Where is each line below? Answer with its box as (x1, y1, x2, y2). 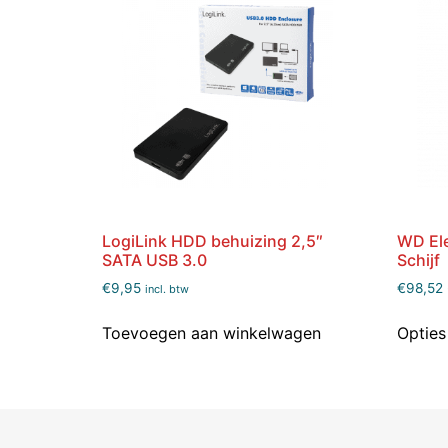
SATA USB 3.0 (102, 250, 207, 271)
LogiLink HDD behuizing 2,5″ (102, 231, 323, 252)
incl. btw (145, 282, 189, 297)
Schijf (396, 250, 440, 271)
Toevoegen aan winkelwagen (102, 322, 321, 343)
